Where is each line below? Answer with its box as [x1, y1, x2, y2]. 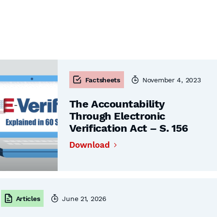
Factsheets [85, 76, 120, 84]
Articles [15, 194, 40, 202]
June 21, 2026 [62, 194, 107, 202]
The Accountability [69, 98, 165, 110]
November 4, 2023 [142, 76, 201, 84]
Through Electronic [69, 110, 165, 122]
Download [69, 140, 110, 150]
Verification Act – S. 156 [69, 122, 188, 134]
